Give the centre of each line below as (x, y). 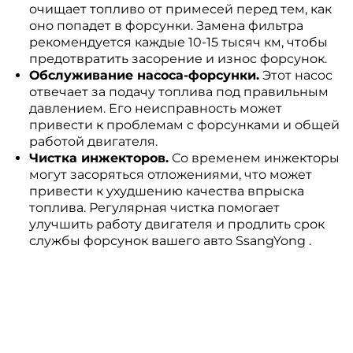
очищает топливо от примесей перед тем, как (180, 9)
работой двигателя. (93, 141)
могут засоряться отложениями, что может (170, 175)
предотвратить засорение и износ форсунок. (178, 59)
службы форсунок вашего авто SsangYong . (170, 241)
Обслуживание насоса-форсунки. (144, 75)
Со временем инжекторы (254, 158)
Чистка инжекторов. (98, 158)
